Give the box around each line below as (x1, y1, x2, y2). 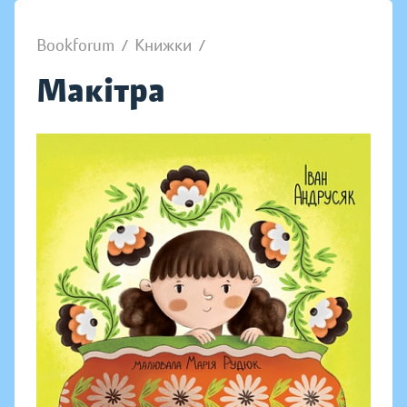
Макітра (36, 70, 165, 111)
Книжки (134, 35, 192, 55)
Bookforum (36, 35, 114, 55)
